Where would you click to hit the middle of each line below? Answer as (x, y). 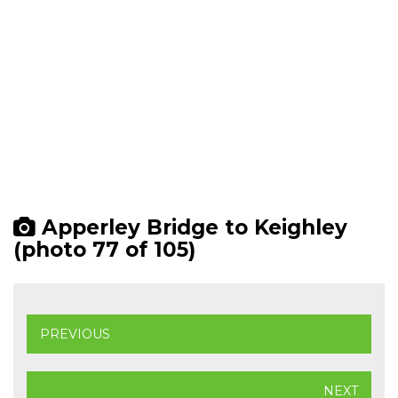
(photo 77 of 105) (104, 250)
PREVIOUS (75, 334)
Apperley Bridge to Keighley (191, 227)
